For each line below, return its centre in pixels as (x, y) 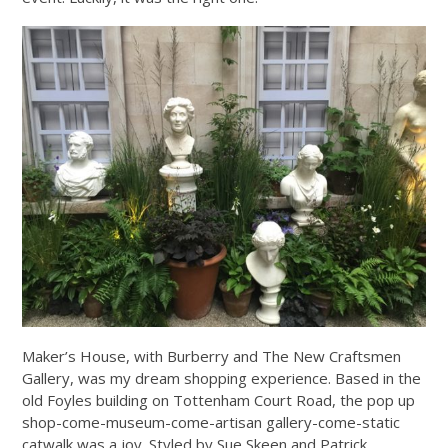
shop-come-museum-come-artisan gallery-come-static (211, 422)
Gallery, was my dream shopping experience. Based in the (222, 378)
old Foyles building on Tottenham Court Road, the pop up (219, 400)
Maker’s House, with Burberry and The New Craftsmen (212, 356)
